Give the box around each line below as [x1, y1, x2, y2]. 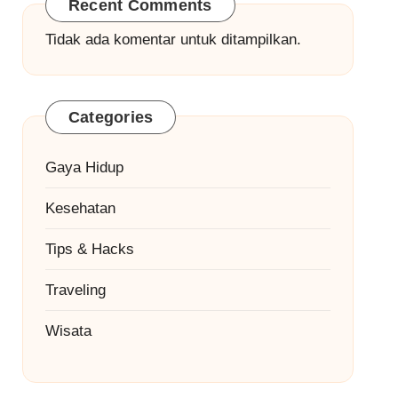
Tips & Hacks [44, 240, 134, 258]
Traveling [44, 281, 106, 298]
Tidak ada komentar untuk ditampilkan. [44, 30, 301, 48]
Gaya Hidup [44, 158, 123, 176]
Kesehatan [44, 199, 115, 217]
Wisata [44, 322, 92, 339]
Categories [68, 107, 154, 126]
